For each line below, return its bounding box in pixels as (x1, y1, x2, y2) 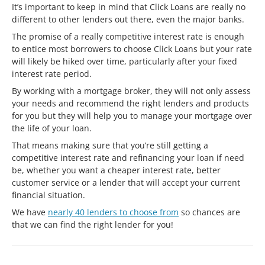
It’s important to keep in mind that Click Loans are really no (12, 1, 245, 12)
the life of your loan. (12, 122, 92, 134)
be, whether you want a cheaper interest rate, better (12, 164, 221, 176)
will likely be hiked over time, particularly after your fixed (12, 56, 237, 67)
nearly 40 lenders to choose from (48, 206, 179, 218)
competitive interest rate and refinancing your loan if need (12, 152, 244, 163)
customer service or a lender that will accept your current (12, 177, 240, 188)
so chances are (179, 206, 240, 218)
